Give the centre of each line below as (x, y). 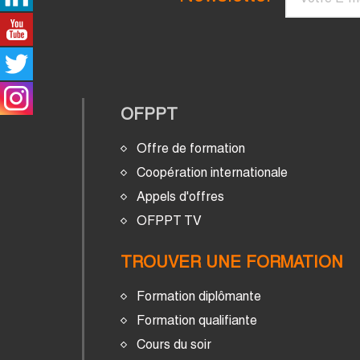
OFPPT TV (169, 220)
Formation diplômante (199, 296)
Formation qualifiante (197, 320)
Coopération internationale (212, 172)
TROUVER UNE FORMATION (232, 262)
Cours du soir (174, 344)
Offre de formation (191, 148)
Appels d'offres (180, 196)
